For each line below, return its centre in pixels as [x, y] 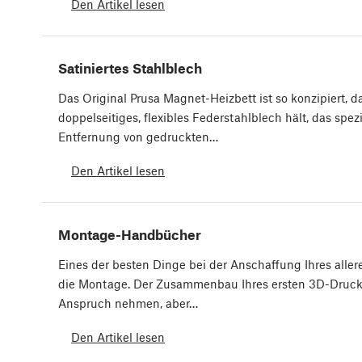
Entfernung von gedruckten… [138, 137]
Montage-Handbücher [130, 235]
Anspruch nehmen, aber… [128, 303]
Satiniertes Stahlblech [130, 68]
